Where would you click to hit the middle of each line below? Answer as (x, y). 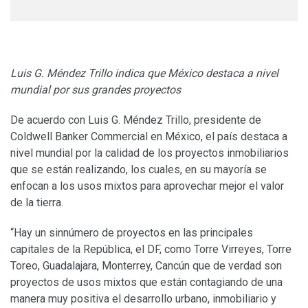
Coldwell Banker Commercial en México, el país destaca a (149, 136)
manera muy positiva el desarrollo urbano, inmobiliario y (143, 298)
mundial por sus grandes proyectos (96, 89)
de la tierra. (37, 202)
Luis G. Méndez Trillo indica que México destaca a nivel (144, 73)
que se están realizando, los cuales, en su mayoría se (139, 169)
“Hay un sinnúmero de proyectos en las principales (132, 232)
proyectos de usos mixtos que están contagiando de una (146, 282)
